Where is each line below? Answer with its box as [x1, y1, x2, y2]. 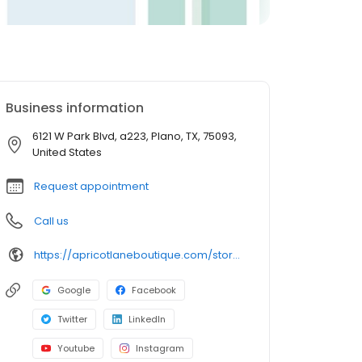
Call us [34, 213, 69, 229]
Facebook [132, 284, 176, 297]
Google [57, 284, 90, 297]
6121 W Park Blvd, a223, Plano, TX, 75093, [32, 128, 237, 144]
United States [32, 145, 102, 160]
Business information [6, 99, 144, 117]
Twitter [57, 313, 87, 326]
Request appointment [34, 179, 149, 194]
